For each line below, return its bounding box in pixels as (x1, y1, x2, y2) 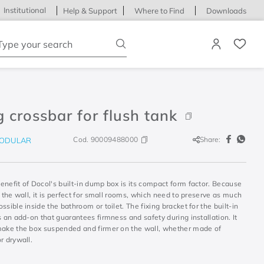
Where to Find (134, 5, 184, 15)
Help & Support (62, 5, 117, 15)
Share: (199, 135, 220, 144)
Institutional (3, 5, 46, 15)
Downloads (206, 5, 246, 15)
